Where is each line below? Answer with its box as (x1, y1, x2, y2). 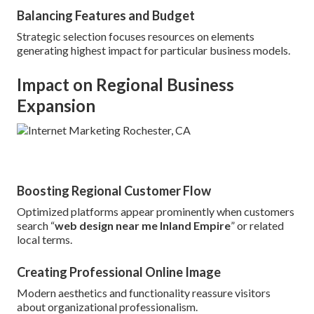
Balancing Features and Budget (17, 8, 195, 24)
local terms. (17, 233, 72, 247)
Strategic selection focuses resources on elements (17, 29, 254, 43)
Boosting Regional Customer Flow (17, 183, 211, 199)
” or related (231, 219, 284, 233)
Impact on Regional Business (17, 74, 234, 95)
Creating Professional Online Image (17, 264, 221, 280)
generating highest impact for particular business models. (17, 43, 290, 57)
